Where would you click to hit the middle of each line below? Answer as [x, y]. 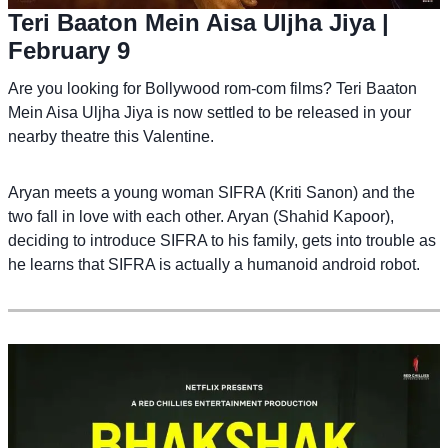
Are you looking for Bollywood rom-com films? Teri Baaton [212, 88]
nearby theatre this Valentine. [111, 136]
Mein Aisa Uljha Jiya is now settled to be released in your [209, 112]
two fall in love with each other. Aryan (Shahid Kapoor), [201, 216]
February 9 [69, 50]
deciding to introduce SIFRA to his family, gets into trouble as [222, 240]
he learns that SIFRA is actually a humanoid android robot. [214, 264]
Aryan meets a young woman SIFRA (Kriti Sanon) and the [211, 192]
